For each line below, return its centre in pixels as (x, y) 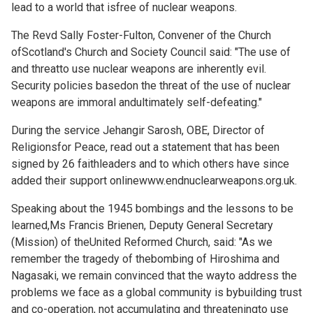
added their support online (75, 181)
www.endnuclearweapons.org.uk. (219, 181)
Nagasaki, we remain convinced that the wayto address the (154, 276)
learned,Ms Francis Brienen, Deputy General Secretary (142, 225)
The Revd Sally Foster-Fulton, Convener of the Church (141, 35)
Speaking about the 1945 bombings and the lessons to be (152, 209)
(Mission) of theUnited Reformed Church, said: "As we (142, 242)
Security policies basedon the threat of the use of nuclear (151, 86)
